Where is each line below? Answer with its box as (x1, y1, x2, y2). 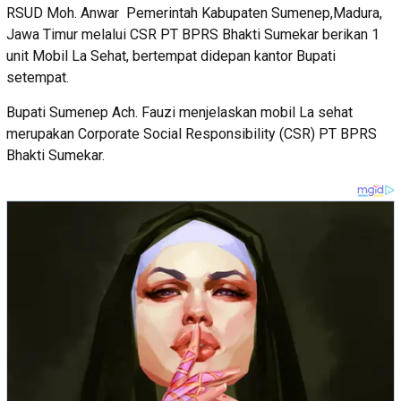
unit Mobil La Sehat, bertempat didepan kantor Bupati (6, 47, 336, 64)
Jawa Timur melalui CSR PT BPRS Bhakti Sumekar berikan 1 (6, 25, 380, 43)
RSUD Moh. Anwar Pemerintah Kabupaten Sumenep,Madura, (6, 4, 382, 21)
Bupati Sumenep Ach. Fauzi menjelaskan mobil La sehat (6, 103, 353, 121)
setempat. (6, 68, 69, 86)
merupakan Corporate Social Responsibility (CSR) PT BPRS (6, 124, 377, 142)
